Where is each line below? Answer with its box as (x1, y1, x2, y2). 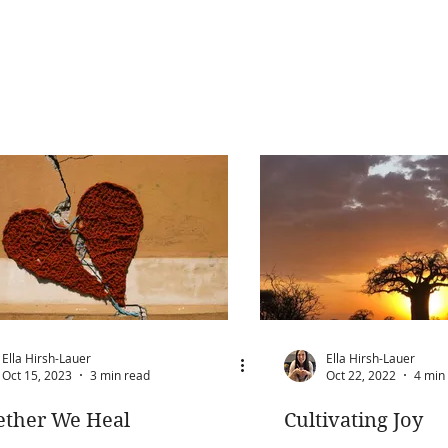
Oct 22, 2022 (326, 367, 396, 383)
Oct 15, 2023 (2, 367, 72, 383)
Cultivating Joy (284, 409, 423, 432)
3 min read (90, 367, 150, 383)
